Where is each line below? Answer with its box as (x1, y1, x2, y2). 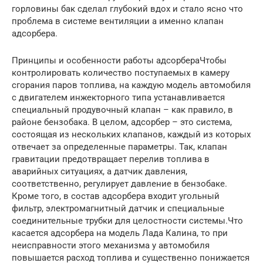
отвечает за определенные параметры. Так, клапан (12, 141, 227, 152)
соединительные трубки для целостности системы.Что (12, 215, 243, 226)
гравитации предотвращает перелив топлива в (12, 153, 210, 164)
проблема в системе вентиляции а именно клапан (12, 15, 224, 26)
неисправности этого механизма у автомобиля (12, 240, 210, 251)
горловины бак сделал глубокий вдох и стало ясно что (12, 3, 243, 14)
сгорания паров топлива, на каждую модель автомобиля (12, 79, 251, 90)
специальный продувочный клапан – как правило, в (12, 104, 233, 115)
